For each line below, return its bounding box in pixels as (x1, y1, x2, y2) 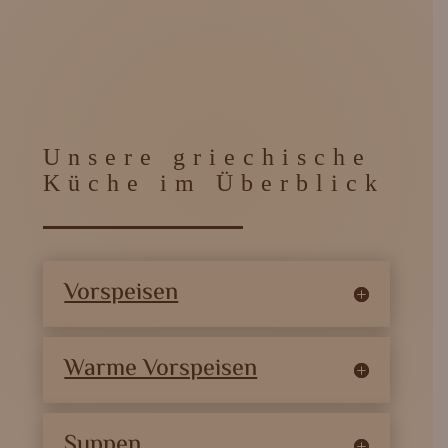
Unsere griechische (43, 143, 373, 170)
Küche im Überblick (43, 169, 386, 196)
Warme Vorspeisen (64, 350, 258, 388)
